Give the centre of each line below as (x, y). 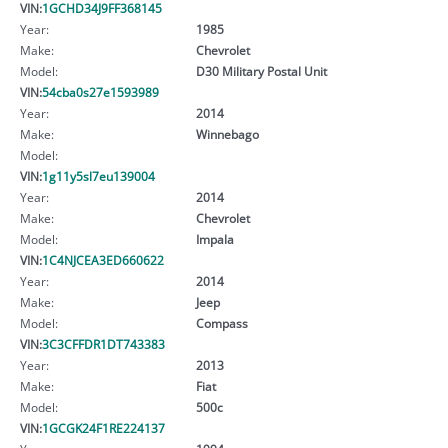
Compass (221, 322)
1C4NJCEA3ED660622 (103, 259)
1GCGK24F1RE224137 (103, 427)
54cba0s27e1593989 (100, 91)
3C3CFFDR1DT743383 (103, 343)
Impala (214, 238)
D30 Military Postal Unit (261, 70)
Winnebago (227, 133)
